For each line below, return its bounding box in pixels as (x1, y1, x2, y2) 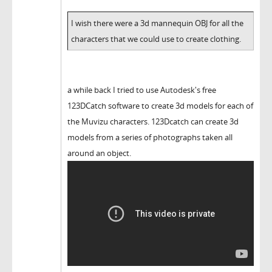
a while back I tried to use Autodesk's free (67, 84, 216, 95)
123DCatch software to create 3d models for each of (67, 100, 253, 111)
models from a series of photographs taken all (67, 131, 233, 143)
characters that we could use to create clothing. (71, 33, 241, 44)
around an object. (67, 147, 131, 158)
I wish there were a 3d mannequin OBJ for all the (71, 17, 243, 29)
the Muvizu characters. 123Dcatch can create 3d (67, 115, 239, 127)
